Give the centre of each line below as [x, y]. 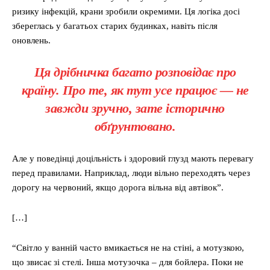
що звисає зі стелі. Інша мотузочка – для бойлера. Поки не [128, 262]
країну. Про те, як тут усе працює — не [135, 90]
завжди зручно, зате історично [135, 108]
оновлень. [31, 41]
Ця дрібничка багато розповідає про [135, 72]
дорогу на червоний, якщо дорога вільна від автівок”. [118, 188]
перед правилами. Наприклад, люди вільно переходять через [131, 173]
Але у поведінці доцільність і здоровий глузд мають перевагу [133, 159]
